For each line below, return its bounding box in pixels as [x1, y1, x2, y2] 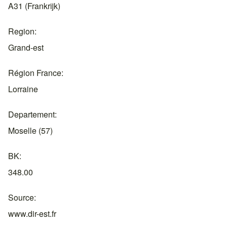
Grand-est [8, 42, 44, 53]
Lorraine [8, 83, 38, 95]
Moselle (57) [8, 125, 53, 136]
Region [8, 25, 34, 37]
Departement [8, 108, 55, 120]
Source [8, 192, 34, 203]
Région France [8, 67, 61, 79]
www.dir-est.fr [8, 208, 56, 219]
